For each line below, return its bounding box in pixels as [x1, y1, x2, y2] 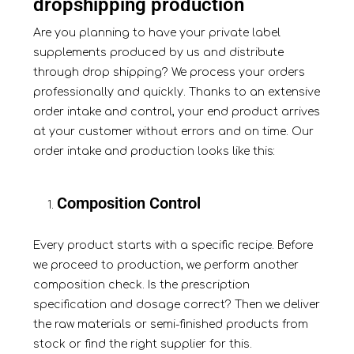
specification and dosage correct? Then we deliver [32, 299, 320, 311]
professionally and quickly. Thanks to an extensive [32, 86, 320, 99]
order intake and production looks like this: [32, 145, 275, 158]
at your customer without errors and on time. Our [32, 126, 314, 138]
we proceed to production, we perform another [32, 259, 299, 272]
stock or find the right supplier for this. [32, 338, 252, 351]
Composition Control [56, 194, 201, 213]
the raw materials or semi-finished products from [32, 318, 308, 331]
